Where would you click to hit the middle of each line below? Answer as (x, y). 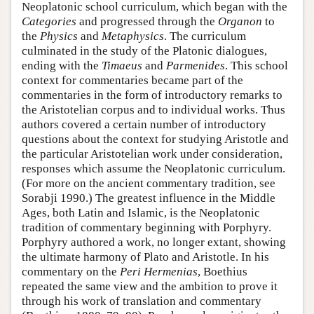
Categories (49, 22)
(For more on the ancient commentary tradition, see (149, 184)
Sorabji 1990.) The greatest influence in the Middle (149, 198)
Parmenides (196, 66)
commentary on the (71, 272)
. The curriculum (205, 36)
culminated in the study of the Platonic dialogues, (144, 51)
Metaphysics (133, 36)
